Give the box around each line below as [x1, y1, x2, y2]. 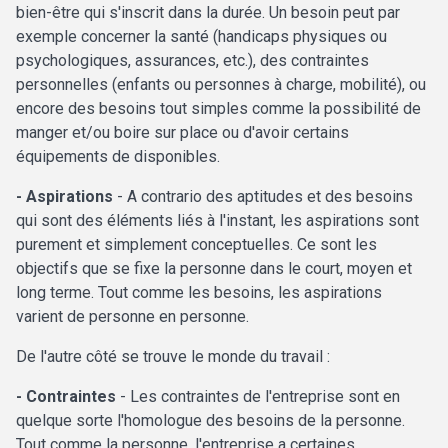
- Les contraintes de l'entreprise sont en [120, 387, 400, 407]
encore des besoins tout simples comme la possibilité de [16, 99, 421, 119]
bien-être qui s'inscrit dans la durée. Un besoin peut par [16, 3, 400, 23]
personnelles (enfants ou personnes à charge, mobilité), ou [16, 75, 426, 95]
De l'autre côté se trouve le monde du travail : [16, 347, 334, 367]
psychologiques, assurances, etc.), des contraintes [16, 51, 369, 71]
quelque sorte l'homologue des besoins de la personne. [16, 411, 405, 431]
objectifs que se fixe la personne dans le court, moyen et [16, 259, 412, 279]
